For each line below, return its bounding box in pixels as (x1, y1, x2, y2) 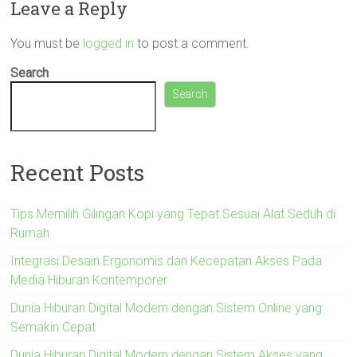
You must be (10, 36, 84, 51)
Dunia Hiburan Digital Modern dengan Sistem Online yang (10, 300, 323, 316)
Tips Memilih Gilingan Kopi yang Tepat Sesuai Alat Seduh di (10, 206, 336, 222)
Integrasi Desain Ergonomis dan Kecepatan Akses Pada (10, 253, 323, 269)
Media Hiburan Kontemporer (10, 272, 168, 288)
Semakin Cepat (10, 319, 96, 335)
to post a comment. (134, 36, 250, 51)
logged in (83, 36, 135, 51)
